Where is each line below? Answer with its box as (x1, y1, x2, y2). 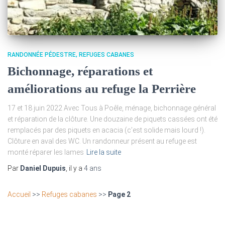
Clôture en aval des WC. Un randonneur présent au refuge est (8, 137, 197, 146)
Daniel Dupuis (20, 164, 66, 173)
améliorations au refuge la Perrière (8, 82, 196, 96)
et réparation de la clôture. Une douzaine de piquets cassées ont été (8, 115, 217, 124)
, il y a (66, 164, 84, 173)
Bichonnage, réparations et (8, 64, 153, 78)
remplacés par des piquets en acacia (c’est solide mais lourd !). (8, 126, 205, 135)
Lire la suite (86, 148, 121, 157)
